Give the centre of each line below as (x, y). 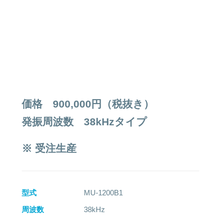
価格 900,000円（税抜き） (88, 104)
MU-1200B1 (103, 193)
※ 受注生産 (49, 148)
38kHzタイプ (110, 122)
